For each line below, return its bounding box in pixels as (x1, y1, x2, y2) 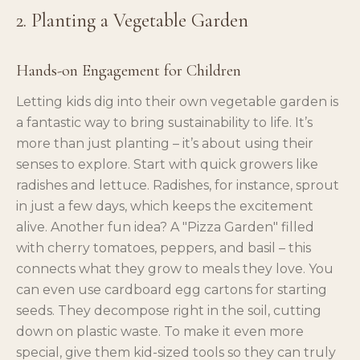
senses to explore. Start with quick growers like (16, 156, 318, 172)
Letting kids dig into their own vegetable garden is (16, 93, 338, 109)
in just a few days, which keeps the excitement (16, 198, 313, 214)
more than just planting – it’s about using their (16, 135, 313, 151)
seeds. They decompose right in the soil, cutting (16, 302, 321, 318)
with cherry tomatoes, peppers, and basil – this (16, 239, 311, 256)
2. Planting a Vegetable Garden (16, 8, 248, 32)
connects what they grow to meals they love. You (16, 260, 333, 276)
